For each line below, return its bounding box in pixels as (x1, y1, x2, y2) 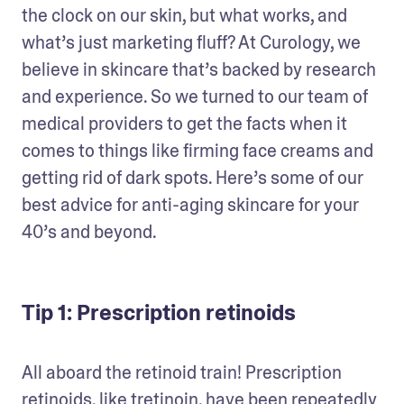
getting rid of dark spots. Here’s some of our (22, 165, 363, 189)
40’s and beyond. (22, 219, 157, 243)
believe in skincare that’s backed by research (22, 57, 376, 81)
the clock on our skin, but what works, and (22, 3, 347, 27)
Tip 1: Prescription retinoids (22, 298, 296, 326)
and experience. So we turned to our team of (22, 84, 368, 108)
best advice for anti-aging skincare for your (22, 192, 359, 216)
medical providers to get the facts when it (22, 111, 347, 135)
